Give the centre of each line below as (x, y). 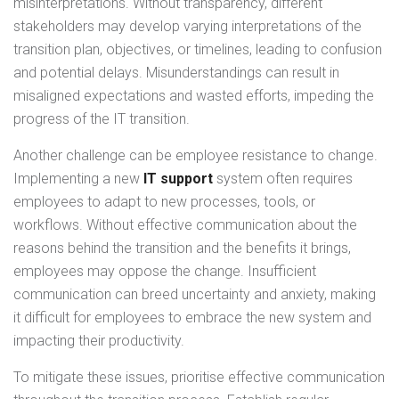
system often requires (283, 179)
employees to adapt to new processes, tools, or (164, 202)
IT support (178, 179)
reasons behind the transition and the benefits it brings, (182, 248)
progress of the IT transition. (102, 119)
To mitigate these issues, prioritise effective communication (199, 378)
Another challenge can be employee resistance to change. (195, 156)
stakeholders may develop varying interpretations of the (187, 27)
